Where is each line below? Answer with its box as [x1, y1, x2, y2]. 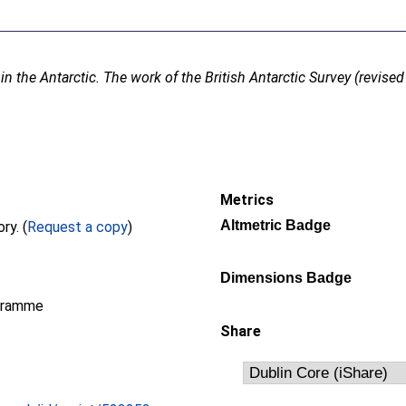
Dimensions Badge [220, 270, 352, 285]
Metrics [220, 191, 274, 208]
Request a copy [27, 218, 129, 236]
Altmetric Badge [220, 217, 331, 233]
